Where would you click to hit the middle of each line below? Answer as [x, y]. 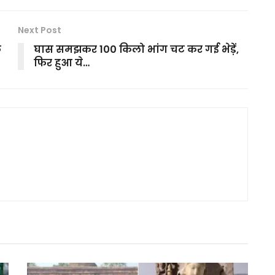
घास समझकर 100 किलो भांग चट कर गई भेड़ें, [136, 49]
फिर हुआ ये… [62, 63]
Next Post [40, 30]
